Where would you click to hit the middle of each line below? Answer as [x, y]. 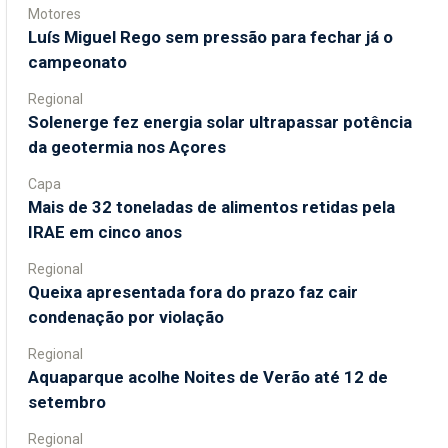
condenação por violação [126, 316]
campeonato [77, 61]
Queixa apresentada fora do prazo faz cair [193, 291]
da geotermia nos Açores [127, 146]
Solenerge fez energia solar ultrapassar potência [220, 121]
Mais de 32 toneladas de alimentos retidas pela [211, 206]
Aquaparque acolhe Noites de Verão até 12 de [208, 376]
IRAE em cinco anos [105, 231]
